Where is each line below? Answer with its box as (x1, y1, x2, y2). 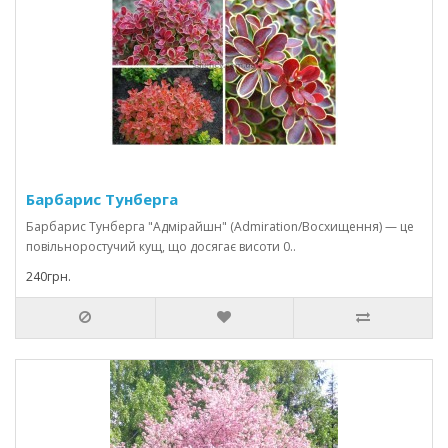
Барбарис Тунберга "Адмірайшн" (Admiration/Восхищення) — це (26, 218, 414, 235)
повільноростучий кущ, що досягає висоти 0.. (26, 238, 296, 255)
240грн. (26, 268, 71, 285)
